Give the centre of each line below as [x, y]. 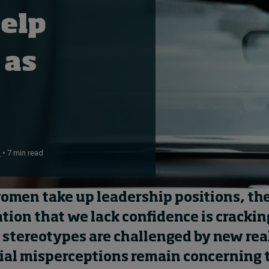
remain [156, 258]
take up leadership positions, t [148, 198]
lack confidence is [152, 218]
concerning [221, 258]
